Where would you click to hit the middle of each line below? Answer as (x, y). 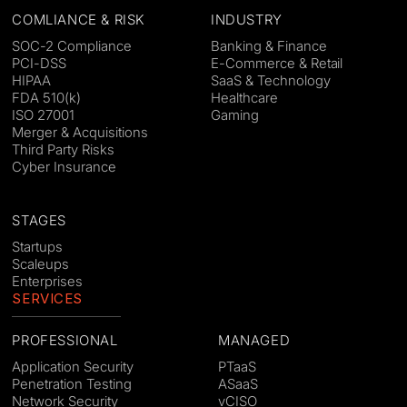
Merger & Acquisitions (80, 133)
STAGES (40, 221)
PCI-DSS (40, 64)
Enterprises (48, 282)
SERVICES (47, 299)
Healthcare (244, 98)
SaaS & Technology (270, 81)
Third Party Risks (63, 150)
